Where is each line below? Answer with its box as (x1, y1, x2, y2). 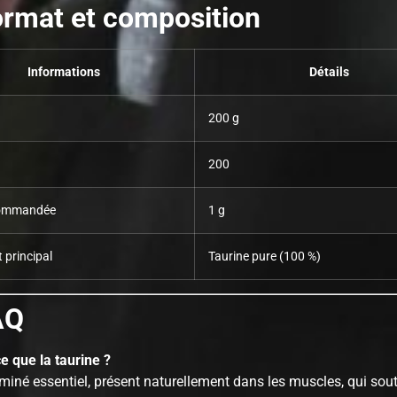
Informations (27, 64, 100, 80)
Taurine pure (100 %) (208, 248, 321, 264)
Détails (309, 64, 349, 80)
